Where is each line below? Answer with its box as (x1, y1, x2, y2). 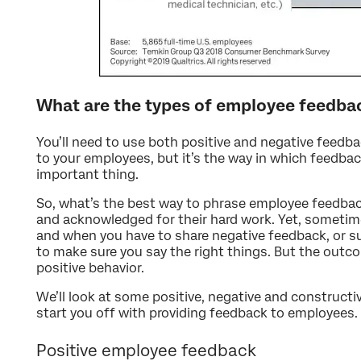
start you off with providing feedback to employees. (36, 305, 358, 321)
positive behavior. (36, 259, 144, 276)
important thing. (36, 166, 139, 182)
